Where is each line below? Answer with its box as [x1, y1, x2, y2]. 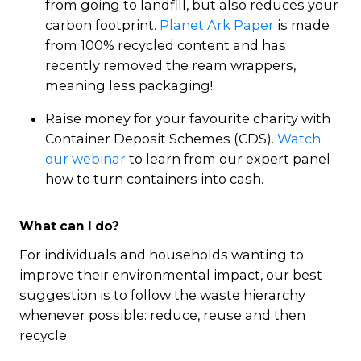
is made [274, 16, 330, 33]
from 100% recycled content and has [45, 36, 286, 53]
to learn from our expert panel [126, 150, 330, 167]
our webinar [45, 150, 126, 167]
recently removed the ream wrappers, [45, 56, 296, 73]
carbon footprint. [45, 16, 160, 33]
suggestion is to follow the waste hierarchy [19, 286, 305, 303]
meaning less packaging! [45, 77, 213, 93]
